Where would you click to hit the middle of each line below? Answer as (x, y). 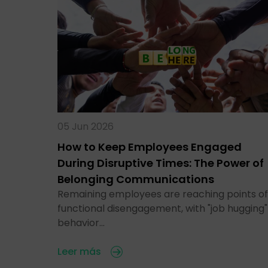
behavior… (81, 223)
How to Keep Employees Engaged (150, 147)
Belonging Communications (136, 179)
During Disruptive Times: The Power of (161, 163)
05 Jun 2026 (86, 126)
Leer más (79, 251)
